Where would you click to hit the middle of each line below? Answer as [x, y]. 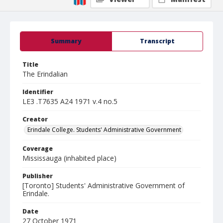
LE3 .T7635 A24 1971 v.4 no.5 [70, 101]
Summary [66, 41]
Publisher [38, 176]
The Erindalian [45, 74]
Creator [35, 119]
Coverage [38, 149]
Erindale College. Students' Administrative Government [104, 130]
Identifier [38, 92]
